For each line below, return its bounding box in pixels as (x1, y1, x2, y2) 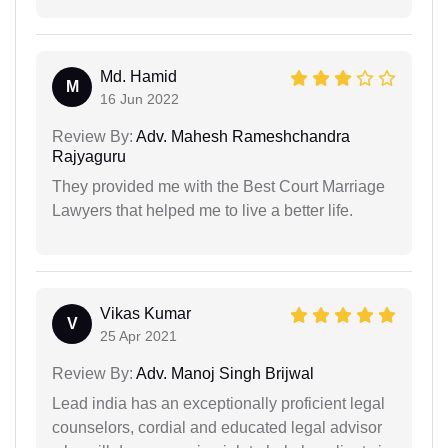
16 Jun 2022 (100, 90, 179, 107)
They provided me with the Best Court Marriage (52, 177, 385, 195)
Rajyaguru (52, 147, 126, 165)
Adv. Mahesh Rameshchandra (133, 127, 350, 145)
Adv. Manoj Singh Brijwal (133, 364, 314, 382)
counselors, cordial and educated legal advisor (52, 418, 382, 436)
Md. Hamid (100, 67, 177, 85)
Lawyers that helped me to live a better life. (52, 201, 353, 219)
